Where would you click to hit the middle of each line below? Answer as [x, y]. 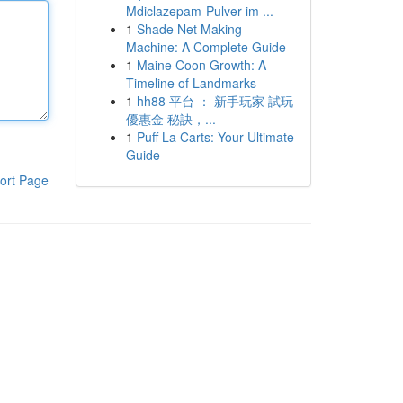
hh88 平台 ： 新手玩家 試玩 [215, 101]
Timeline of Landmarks [191, 83]
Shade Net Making [189, 29]
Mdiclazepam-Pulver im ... [199, 11]
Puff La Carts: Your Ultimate [215, 137]
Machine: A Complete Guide [206, 47]
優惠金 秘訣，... [170, 119]
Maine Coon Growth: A [201, 65]
